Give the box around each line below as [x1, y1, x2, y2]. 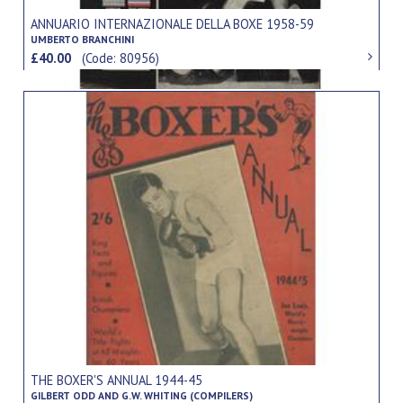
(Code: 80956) [82, 49, 160, 67]
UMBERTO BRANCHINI [31, 31, 135, 46]
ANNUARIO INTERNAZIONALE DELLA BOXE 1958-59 [31, 14, 315, 32]
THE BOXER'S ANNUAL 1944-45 [31, 372, 203, 389]
